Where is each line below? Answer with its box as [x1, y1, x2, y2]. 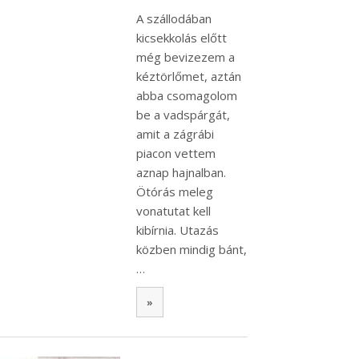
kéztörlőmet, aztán [136, 67, 241, 84]
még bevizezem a [136, 48, 235, 65]
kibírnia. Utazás [136, 221, 219, 238]
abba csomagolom [136, 87, 237, 103]
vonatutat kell [136, 202, 211, 219]
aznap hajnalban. [136, 163, 226, 180]
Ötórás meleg [136, 183, 213, 200]
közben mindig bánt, [136, 240, 247, 257]
